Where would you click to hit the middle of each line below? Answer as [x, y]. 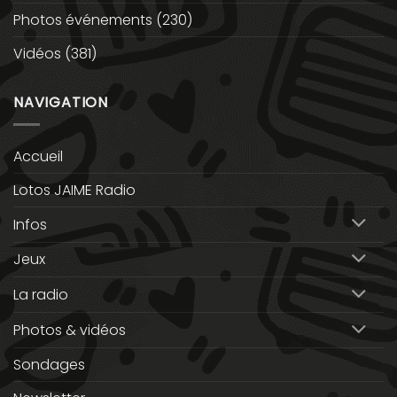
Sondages [49, 364]
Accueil [38, 156]
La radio [41, 295]
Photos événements [83, 20]
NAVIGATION [61, 103]
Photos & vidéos [70, 331]
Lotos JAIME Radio [74, 190]
